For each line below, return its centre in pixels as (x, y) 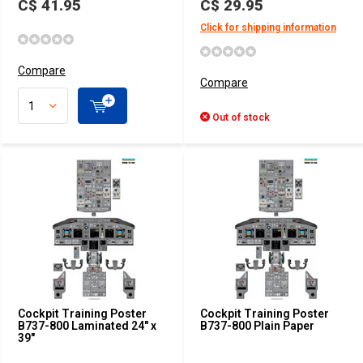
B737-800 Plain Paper (257, 326)
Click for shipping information (268, 28)
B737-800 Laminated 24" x (87, 326)
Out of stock (240, 117)
